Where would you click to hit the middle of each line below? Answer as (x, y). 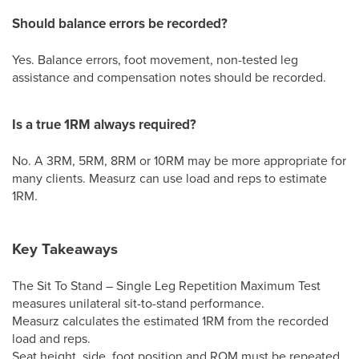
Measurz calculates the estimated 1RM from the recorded (170, 321)
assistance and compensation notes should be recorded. (169, 77)
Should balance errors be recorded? (120, 23)
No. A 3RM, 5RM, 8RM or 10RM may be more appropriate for (179, 160)
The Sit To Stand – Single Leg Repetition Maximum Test (166, 285)
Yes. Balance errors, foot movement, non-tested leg (155, 59)
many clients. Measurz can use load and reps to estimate (169, 178)
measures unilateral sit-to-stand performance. (138, 303)
